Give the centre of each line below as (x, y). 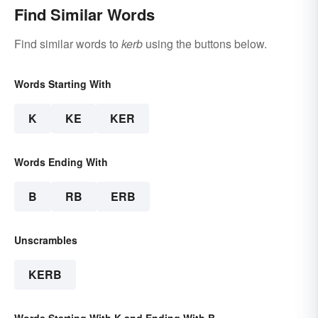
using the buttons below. (205, 44)
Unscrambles (46, 240)
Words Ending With (61, 162)
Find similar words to (68, 44)
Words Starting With (63, 84)
